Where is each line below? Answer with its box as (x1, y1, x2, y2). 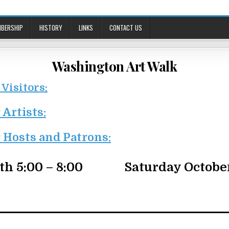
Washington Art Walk (52, 57, 177, 75)
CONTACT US (109, 22, 142, 33)
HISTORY (39, 22, 62, 33)
